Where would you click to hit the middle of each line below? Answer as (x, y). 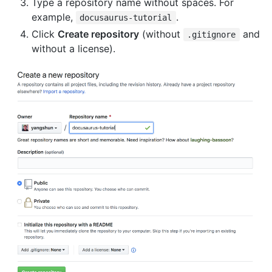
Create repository (98, 34)
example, (54, 17)
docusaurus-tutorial (126, 17)
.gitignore (212, 34)
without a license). (73, 48)
